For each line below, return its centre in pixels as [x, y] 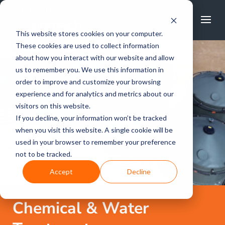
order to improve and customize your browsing [88, 81]
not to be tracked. [43, 154]
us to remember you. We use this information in [89, 69]
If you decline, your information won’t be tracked [91, 118]
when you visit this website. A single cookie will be [94, 130]
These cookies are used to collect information [87, 45]
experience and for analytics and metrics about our [94, 93]
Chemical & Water [81, 208]
